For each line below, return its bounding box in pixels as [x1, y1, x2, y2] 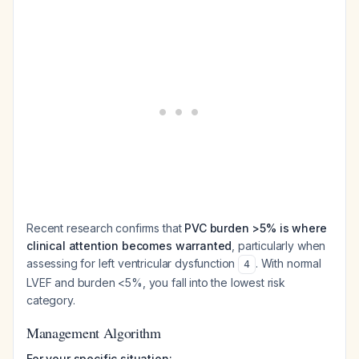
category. [26, 293, 75, 307]
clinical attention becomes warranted [26, 239, 232, 252]
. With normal [255, 256, 321, 270]
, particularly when [232, 239, 326, 252]
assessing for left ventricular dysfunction [26, 256, 239, 270]
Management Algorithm [26, 323, 161, 342]
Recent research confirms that [26, 221, 185, 235]
